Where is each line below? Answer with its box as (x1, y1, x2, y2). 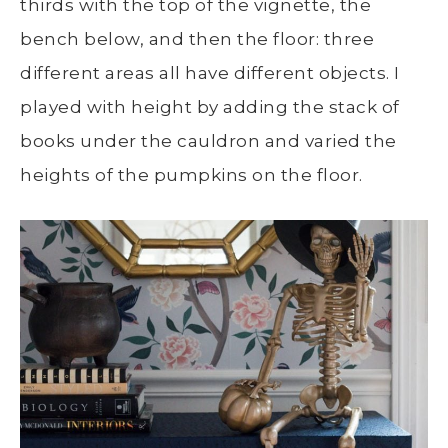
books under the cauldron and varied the (20, 130, 397, 151)
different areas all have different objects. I (20, 62, 400, 83)
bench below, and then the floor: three (20, 28, 374, 49)
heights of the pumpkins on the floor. (20, 164, 363, 185)
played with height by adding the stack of (20, 96, 400, 117)
